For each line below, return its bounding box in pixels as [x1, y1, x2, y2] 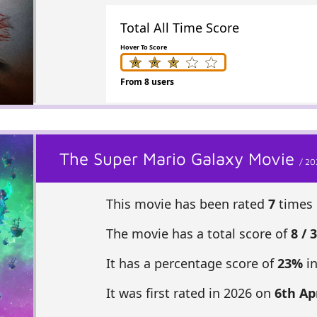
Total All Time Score [120, 19, 239, 37]
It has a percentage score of [105, 255, 277, 272]
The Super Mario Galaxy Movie [59, 149, 300, 169]
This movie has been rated [105, 195, 268, 213]
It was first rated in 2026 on [105, 284, 275, 302]
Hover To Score [120, 42, 167, 52]
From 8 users [120, 76, 174, 88]
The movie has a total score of [105, 225, 291, 243]
